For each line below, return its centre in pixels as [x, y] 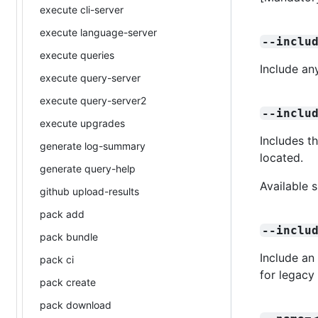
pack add [62, 214]
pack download [76, 305]
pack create [68, 282]
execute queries [77, 55]
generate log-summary [93, 146]
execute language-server [98, 32]
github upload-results [89, 191]
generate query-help [88, 168]
